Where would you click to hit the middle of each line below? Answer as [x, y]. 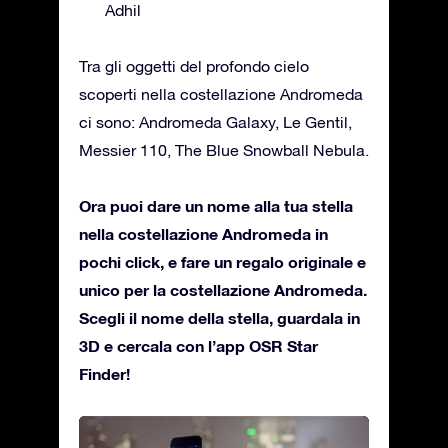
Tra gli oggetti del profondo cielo [194, 66]
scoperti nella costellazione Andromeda [221, 94]
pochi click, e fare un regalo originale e [222, 262]
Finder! [104, 374]
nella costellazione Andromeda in [203, 234]
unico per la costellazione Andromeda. [223, 290]
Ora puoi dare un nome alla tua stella [216, 206]
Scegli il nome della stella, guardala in [219, 318]
